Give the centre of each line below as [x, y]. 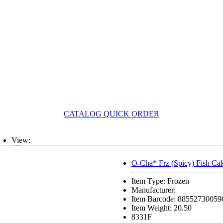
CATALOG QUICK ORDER [111, 114]
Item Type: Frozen [160, 181]
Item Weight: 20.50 [162, 208]
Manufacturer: [154, 190]
